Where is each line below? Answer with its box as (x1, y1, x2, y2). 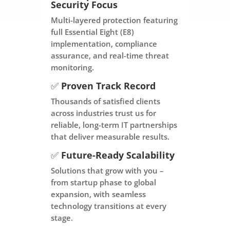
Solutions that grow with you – (50, 165, 164, 176)
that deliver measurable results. (50, 131, 169, 142)
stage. (50, 212, 73, 223)
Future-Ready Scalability (61, 148, 175, 161)
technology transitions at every (50, 200, 166, 211)
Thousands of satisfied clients (50, 95, 160, 106)
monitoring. (50, 62, 94, 72)
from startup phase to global (50, 177, 156, 187)
